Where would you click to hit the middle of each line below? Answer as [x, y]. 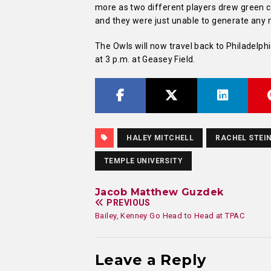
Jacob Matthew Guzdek [159, 192]
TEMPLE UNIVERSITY [144, 161]
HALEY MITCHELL [160, 138]
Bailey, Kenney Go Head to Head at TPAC [170, 215]
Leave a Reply [151, 260]
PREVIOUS [129, 202]
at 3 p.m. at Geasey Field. [145, 59]
